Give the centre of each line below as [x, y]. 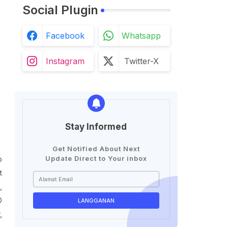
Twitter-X [141, 61]
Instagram [65, 61]
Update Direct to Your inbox [96, 158]
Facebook [65, 36]
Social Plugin [60, 10]
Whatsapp [141, 36]
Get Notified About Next [96, 149]
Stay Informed [96, 127]
